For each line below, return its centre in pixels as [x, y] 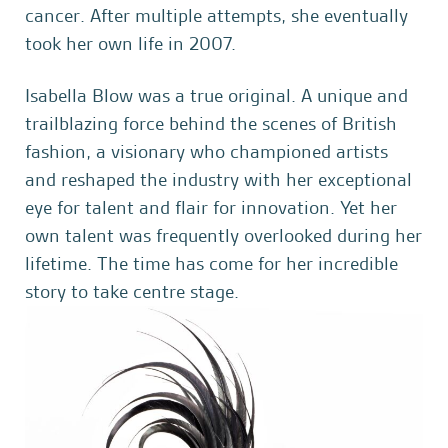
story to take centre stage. [132, 291]
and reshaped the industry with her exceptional [218, 179]
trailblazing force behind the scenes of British [211, 123]
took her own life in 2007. [130, 43]
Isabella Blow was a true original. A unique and [216, 95]
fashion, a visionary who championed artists [206, 151]
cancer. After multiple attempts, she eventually [216, 15]
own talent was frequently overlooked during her [223, 235]
